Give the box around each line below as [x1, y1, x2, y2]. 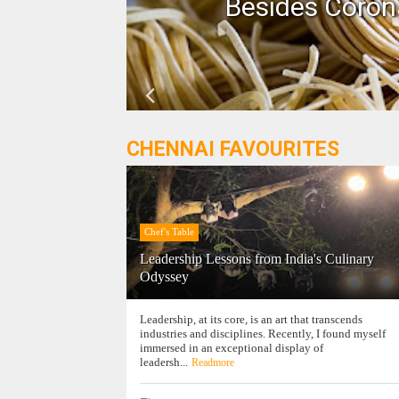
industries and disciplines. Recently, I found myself [140, 327, 386, 340]
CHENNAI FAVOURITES [126, 137, 339, 161]
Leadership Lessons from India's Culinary [140, 251, 374, 266]
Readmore [191, 356, 234, 369]
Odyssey [140, 269, 189, 284]
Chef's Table [144, 226, 194, 237]
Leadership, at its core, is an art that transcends [140, 313, 362, 326]
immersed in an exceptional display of [140, 341, 323, 354]
